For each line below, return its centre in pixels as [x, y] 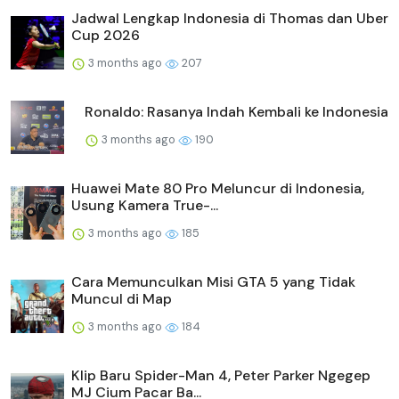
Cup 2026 [106, 36]
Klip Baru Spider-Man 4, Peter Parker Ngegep [221, 376]
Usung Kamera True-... [145, 206]
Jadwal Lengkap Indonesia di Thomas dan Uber [230, 19]
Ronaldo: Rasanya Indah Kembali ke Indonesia [236, 112]
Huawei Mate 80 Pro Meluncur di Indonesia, [218, 189]
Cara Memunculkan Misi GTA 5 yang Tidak [213, 282]
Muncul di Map [122, 299]
